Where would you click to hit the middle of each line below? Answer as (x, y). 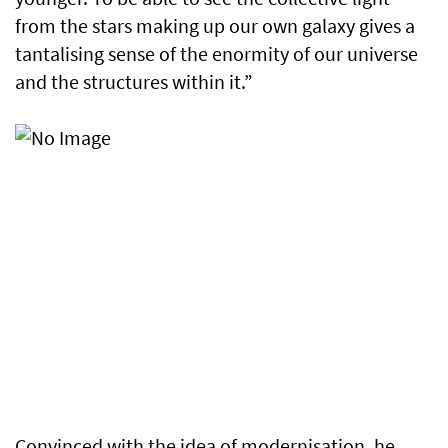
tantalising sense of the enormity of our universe (216, 54)
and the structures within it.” (134, 82)
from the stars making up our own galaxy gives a (215, 26)
